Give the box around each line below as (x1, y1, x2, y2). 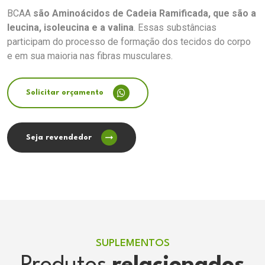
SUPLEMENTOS (95, 238, 170, 249)
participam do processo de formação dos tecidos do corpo (7, 36, 251, 48)
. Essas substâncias (134, 22, 216, 34)
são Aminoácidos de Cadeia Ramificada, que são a (33, 8, 256, 20)
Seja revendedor (26, 133, 92, 141)
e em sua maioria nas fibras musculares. (7, 50, 173, 62)
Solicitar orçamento (26, 89, 104, 97)
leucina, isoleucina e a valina (7, 22, 134, 34)
